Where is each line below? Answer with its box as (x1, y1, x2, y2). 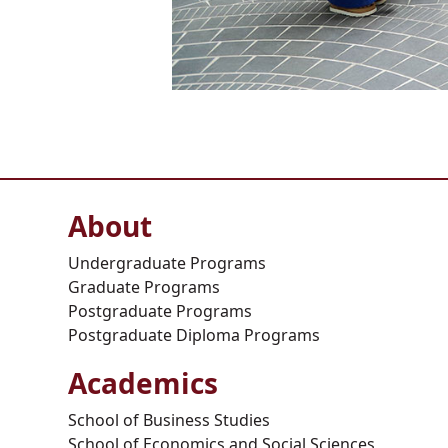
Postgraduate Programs (68, 299, 252, 322)
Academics (68, 363, 218, 402)
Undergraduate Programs (68, 251, 266, 274)
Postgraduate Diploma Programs (68, 323, 320, 346)
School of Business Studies (68, 408, 270, 431)
